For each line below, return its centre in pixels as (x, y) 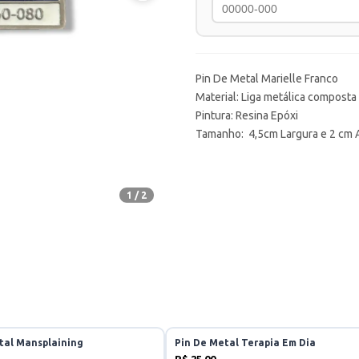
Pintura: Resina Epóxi (247, 115)
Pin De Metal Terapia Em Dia (245, 342)
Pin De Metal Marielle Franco (267, 79)
